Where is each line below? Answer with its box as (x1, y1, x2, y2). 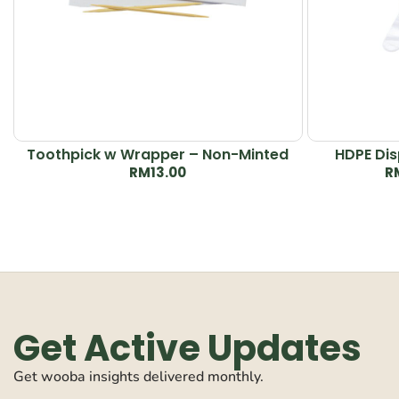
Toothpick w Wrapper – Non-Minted (27, 143, 289, 165)
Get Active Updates (13, 322, 362, 373)
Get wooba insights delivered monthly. (13, 366, 264, 387)
